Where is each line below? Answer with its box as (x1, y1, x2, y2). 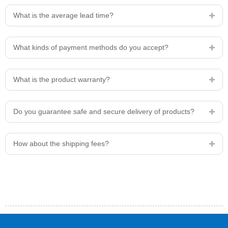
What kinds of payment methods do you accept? (13, 43, 168, 51)
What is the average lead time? (13, 11, 113, 19)
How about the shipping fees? (13, 139, 109, 148)
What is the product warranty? (13, 75, 110, 83)
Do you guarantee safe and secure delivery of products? (13, 107, 194, 116)
